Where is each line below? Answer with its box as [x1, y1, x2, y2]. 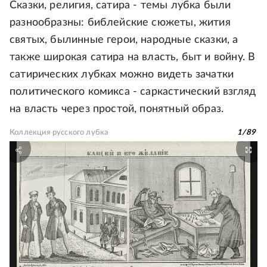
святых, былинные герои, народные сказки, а [10, 34, 238, 45]
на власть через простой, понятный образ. [10, 103, 224, 114]
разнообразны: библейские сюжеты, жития [10, 17, 231, 28]
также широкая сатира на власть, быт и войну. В [10, 51, 256, 63]
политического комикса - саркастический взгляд [10, 86, 256, 97]
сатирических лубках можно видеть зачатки [10, 69, 234, 80]
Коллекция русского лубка [10, 128, 109, 136]
